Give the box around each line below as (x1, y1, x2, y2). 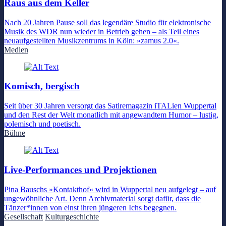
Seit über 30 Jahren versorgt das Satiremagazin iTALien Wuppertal (4, 101, 216, 110)
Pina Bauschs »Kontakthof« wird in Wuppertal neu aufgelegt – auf (4, 185, 216, 194)
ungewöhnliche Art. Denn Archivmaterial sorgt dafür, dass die (4, 194, 201, 203)
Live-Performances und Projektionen (4, 164, 157, 175)
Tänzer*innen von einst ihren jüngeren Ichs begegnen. (4, 203, 177, 212)
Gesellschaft (4, 212, 43, 221)
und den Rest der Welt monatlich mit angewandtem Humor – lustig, (4, 110, 218, 120)
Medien (4, 45, 28, 54)
